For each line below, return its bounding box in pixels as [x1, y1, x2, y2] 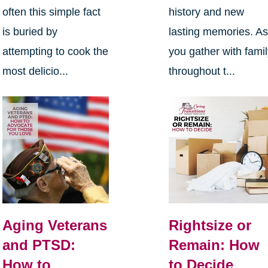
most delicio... [2, 65, 68, 78]
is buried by [2, 26, 57, 38]
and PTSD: [2, 237, 75, 254]
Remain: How [169, 237, 260, 254]
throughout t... [169, 65, 236, 78]
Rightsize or [169, 217, 252, 234]
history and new [169, 6, 245, 19]
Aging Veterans [2, 217, 107, 234]
